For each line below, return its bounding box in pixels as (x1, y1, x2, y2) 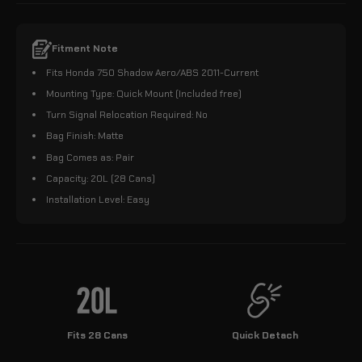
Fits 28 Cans (66, 328, 128, 342)
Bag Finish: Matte (46, 129, 124, 143)
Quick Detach (232, 328, 298, 342)
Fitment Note (52, 42, 118, 56)
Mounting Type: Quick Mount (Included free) (46, 87, 242, 101)
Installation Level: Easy (46, 192, 149, 206)
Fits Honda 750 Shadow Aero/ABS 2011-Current (46, 65, 259, 79)
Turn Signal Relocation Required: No (46, 108, 208, 122)
